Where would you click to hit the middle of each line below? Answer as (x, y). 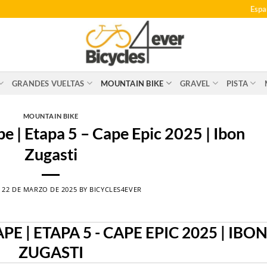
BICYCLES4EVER (116, 189)
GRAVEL (195, 83)
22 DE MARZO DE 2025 (40, 189)
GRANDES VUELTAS (48, 83)
